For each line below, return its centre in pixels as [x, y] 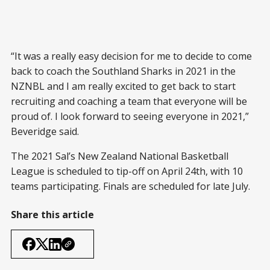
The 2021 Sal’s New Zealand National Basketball [120, 156]
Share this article [52, 215]
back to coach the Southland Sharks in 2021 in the [123, 71]
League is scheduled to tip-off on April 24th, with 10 [127, 171]
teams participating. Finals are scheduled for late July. [130, 187]
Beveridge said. [45, 132]
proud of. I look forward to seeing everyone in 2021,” [130, 117]
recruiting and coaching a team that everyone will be [129, 102]
